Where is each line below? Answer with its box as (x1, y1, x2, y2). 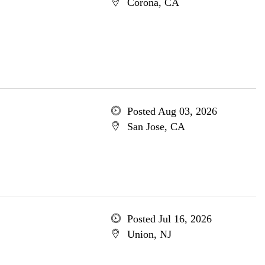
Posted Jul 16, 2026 (127, 213, 212, 225)
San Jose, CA (127, 121, 185, 132)
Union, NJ (127, 228, 172, 240)
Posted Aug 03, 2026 (127, 105, 217, 117)
